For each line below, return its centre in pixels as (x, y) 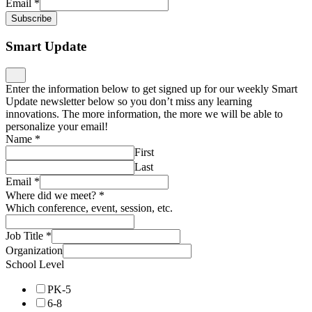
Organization (34, 250)
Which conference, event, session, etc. (89, 208)
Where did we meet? (52, 195)
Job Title (26, 235)
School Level (35, 264)
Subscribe (31, 19)
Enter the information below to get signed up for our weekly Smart (151, 88)
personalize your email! (57, 126)
